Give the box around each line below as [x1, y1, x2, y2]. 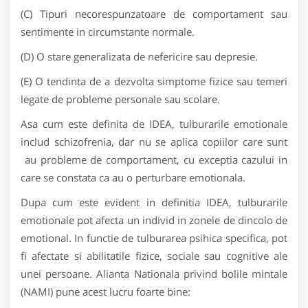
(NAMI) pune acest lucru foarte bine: [21, 285, 190, 298]
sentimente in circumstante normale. [21, 25, 195, 38]
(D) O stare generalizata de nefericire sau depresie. [21, 49, 258, 63]
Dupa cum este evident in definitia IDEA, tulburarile [21, 195, 287, 209]
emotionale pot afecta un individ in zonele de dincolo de [21, 213, 287, 227]
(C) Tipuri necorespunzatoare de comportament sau [21, 7, 287, 21]
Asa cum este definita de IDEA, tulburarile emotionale [21, 117, 287, 131]
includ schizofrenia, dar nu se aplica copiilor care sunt [21, 135, 287, 148]
